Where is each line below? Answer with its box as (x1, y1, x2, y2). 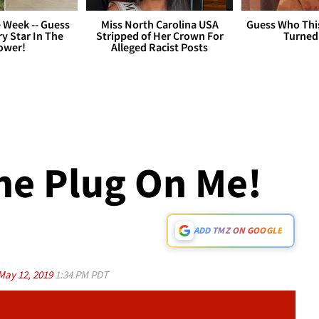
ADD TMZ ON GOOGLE (193, 224, 282, 237)
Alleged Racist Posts (111, 40, 208, 55)
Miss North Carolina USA (100, 17, 219, 32)
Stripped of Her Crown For (95, 28, 224, 43)
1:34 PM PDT (55, 268, 108, 282)
